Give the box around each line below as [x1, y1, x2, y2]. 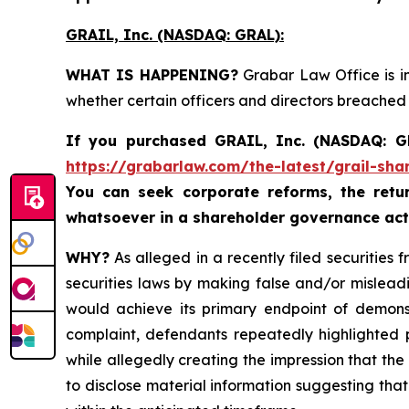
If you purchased [66, 131, 206, 151]
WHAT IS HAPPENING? [66, 66, 238, 85]
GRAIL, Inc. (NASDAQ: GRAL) [66, 26, 280, 45]
